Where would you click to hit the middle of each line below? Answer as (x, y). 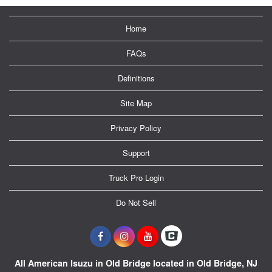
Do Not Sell (136, 202)
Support (136, 152)
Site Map (136, 103)
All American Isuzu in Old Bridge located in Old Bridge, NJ (136, 263)
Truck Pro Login (136, 177)
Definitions (136, 78)
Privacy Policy (136, 127)
